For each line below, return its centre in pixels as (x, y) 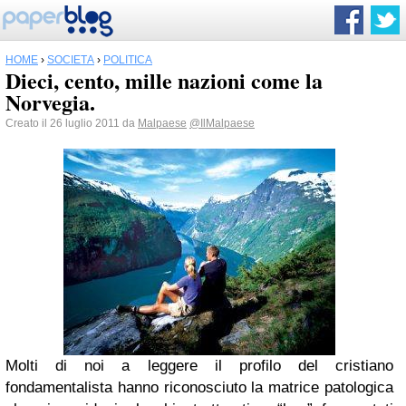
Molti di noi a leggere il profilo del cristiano (199, 366)
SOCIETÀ (71, 60)
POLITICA (128, 60)
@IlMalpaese (222, 123)
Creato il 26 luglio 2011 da (72, 123)
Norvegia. (50, 102)
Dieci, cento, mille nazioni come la (164, 80)
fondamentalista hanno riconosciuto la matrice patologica (199, 387)
